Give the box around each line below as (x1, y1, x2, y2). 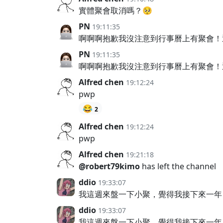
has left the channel (140, 160, 216, 172)
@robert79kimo (79, 160, 140, 172)
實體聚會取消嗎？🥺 (79, 5, 152, 16)
